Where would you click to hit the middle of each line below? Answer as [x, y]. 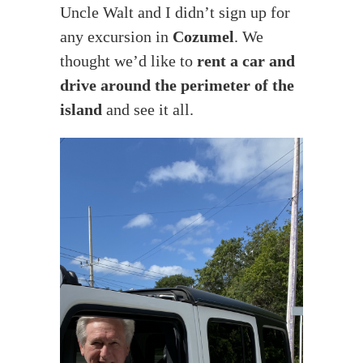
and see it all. [148, 109]
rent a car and [246, 60]
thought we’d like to [128, 60]
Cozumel [203, 36]
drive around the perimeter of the [177, 85]
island [81, 109]
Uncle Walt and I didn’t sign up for [175, 12]
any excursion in [116, 36]
